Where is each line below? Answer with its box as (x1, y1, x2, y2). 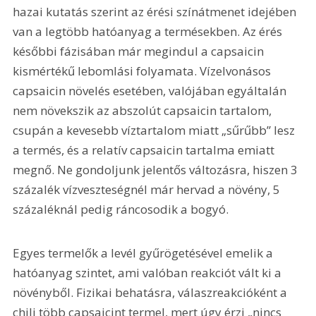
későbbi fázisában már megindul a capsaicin (13, 42, 267, 59)
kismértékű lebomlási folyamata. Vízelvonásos (13, 62, 274, 79)
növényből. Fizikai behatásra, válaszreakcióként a (13, 284, 291, 300)
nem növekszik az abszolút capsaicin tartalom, (13, 102, 275, 119)
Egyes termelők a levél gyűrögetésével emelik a (13, 244, 276, 261)
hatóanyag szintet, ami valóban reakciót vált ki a (13, 264, 285, 281)
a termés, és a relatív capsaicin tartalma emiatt (13, 141, 278, 158)
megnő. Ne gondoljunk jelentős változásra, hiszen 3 (13, 161, 301, 178)
